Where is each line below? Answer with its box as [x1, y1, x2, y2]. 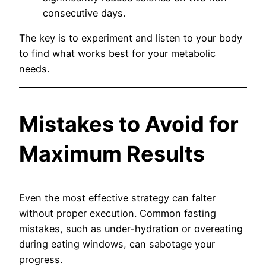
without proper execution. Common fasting [19, 207, 216, 219]
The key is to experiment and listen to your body [19, 32, 242, 45]
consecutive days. [43, 7, 125, 20]
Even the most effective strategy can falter [19, 191, 216, 204]
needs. [19, 63, 49, 75]
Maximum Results [19, 140, 205, 167]
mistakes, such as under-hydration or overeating [19, 222, 243, 235]
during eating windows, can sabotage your [19, 237, 215, 250]
